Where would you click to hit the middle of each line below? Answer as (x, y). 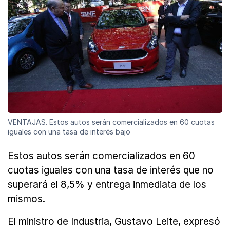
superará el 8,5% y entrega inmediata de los (107, 184)
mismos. (26, 199)
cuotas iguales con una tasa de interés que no (111, 170)
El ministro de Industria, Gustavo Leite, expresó (114, 221)
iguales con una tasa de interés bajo (69, 131)
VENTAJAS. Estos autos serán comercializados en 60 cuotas (111, 122)
